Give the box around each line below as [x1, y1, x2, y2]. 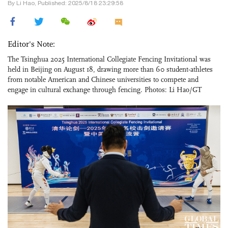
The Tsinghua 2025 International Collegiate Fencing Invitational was [8, 54, 211, 64]
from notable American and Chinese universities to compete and [8, 75, 198, 84]
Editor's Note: [8, 39, 55, 49]
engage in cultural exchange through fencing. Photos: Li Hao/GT [8, 85, 202, 94]
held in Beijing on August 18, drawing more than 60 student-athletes [8, 65, 213, 74]
